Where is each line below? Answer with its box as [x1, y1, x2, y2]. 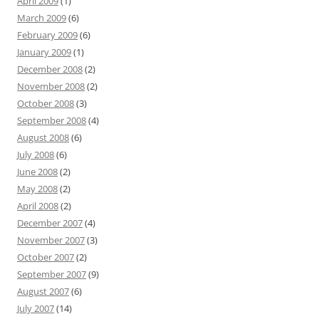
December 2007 [17, 216, 83, 229]
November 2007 [17, 234, 85, 246]
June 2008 [17, 165, 58, 178]
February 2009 [17, 28, 78, 41]
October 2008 [17, 97, 74, 110]
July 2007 [17, 302, 54, 315]
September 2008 [17, 114, 86, 127]
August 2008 [17, 131, 69, 144]
